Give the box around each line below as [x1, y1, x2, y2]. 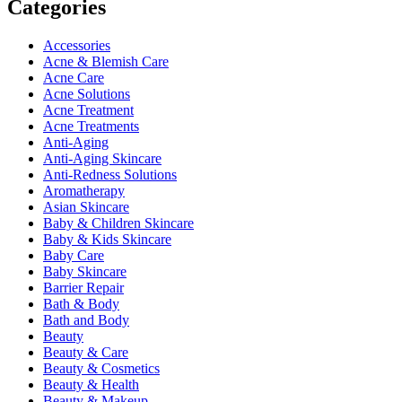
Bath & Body [43, 295, 119, 311]
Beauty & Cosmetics [43, 360, 160, 376]
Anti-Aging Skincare [43, 150, 162, 166]
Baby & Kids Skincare [43, 231, 171, 247]
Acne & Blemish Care [43, 53, 169, 69]
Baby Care [43, 247, 104, 263]
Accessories [43, 37, 110, 53]
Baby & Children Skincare [43, 214, 194, 231]
